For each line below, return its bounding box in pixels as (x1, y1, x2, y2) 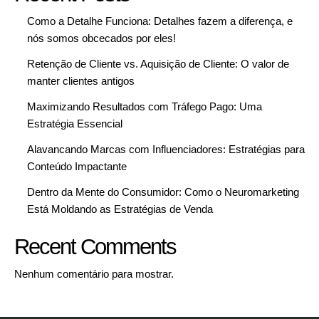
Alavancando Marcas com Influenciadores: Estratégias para (27, 142, 305, 155)
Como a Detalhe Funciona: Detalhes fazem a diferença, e (27, 14, 293, 27)
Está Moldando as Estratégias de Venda (27, 202, 213, 215)
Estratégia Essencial (27, 117, 122, 130)
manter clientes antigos (27, 74, 135, 87)
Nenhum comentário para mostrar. (14, 267, 174, 280)
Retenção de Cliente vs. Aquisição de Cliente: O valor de (27, 57, 289, 70)
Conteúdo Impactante (27, 159, 127, 172)
